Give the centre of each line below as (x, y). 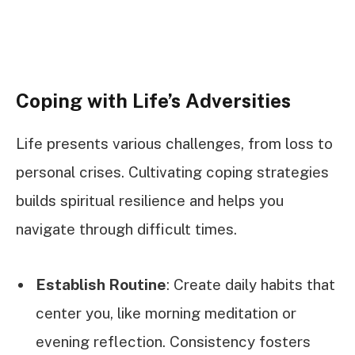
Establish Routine (101, 285)
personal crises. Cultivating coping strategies (172, 172)
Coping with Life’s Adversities (153, 100)
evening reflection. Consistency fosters (173, 342)
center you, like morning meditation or (166, 313)
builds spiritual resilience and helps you (150, 201)
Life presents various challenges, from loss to (174, 144)
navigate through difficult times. (126, 229)
